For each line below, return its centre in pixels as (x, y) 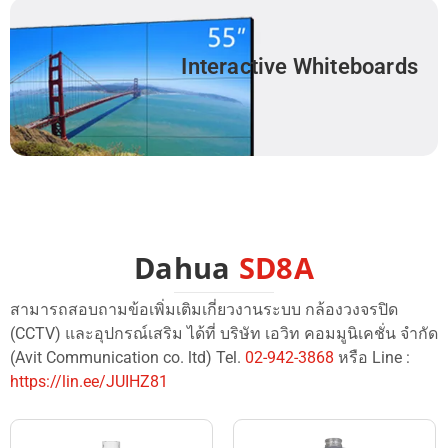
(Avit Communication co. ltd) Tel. (127, 358)
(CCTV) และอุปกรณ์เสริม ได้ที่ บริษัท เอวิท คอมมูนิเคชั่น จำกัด (224, 334)
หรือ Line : (372, 358)
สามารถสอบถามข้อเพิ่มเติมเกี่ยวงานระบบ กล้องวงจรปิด (204, 310)
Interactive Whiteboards (299, 66)
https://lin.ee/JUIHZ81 (89, 382)
